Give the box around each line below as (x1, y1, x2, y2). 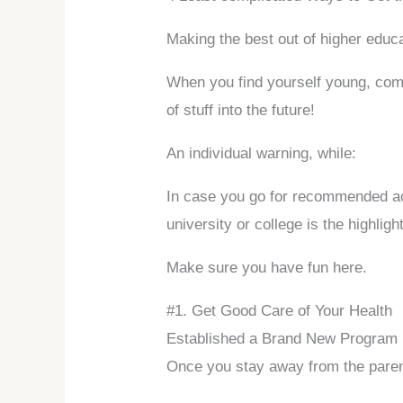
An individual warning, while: (166, 144, 357, 162)
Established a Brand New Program (166, 329, 399, 347)
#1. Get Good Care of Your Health (166, 301, 393, 319)
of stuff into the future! (166, 101, 316, 119)
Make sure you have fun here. (166, 258, 368, 276)
